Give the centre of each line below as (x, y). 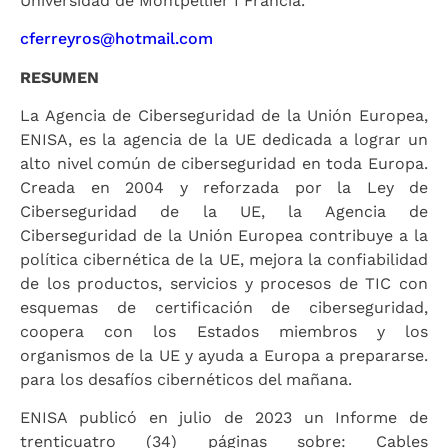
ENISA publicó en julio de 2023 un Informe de (224, 418)
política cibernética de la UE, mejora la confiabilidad (224, 259)
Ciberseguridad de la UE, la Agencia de (224, 211)
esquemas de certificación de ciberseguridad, (224, 307)
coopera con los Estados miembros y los (224, 331)
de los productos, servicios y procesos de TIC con (224, 283)
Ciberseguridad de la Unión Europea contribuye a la (224, 235)
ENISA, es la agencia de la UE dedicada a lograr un (224, 139)
